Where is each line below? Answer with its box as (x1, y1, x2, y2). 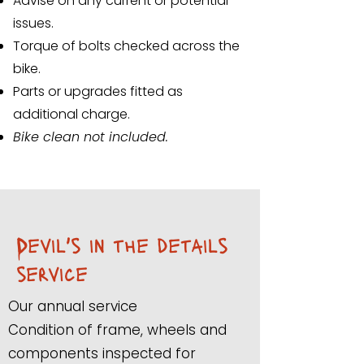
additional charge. (13, 105, 130, 123)
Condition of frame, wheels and (8, 320, 227, 340)
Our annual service (8, 297, 137, 316)
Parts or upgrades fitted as (13, 82, 183, 101)
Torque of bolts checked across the (13, 37, 240, 55)
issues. (13, 14, 54, 32)
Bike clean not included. (13, 128, 168, 146)
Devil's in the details (16, 232, 228, 257)
